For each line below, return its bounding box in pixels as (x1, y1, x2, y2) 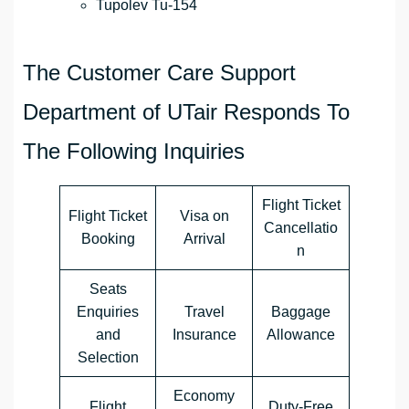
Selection (77, 350, 139, 366)
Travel (184, 304, 225, 320)
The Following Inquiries (23, 139, 245, 164)
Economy (173, 388, 235, 404)
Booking (80, 231, 135, 247)
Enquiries (77, 304, 139, 320)
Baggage (271, 304, 330, 320)
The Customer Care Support (23, 60, 296, 86)
